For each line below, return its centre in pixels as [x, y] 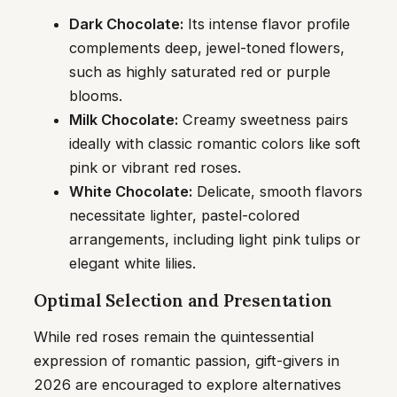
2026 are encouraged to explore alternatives [187, 385]
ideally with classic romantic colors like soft [215, 144]
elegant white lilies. [132, 264]
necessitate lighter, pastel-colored [184, 216]
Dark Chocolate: [126, 24]
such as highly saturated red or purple [200, 72]
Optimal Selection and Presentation [183, 300]
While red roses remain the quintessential [174, 337]
